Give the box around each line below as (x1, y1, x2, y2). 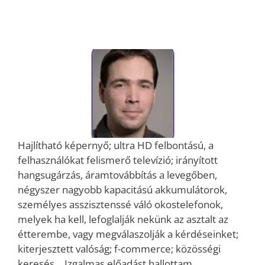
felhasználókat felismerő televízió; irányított (18, 153, 218, 167)
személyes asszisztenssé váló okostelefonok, (18, 197, 223, 211)
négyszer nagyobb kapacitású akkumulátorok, (18, 182, 227, 196)
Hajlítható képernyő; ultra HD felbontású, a (18, 138, 214, 152)
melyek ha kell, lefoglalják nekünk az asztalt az (18, 212, 228, 226)
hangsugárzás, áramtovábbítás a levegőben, (18, 167, 217, 182)
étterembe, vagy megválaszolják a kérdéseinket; (18, 227, 238, 241)
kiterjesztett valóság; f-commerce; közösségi (18, 241, 221, 256)
